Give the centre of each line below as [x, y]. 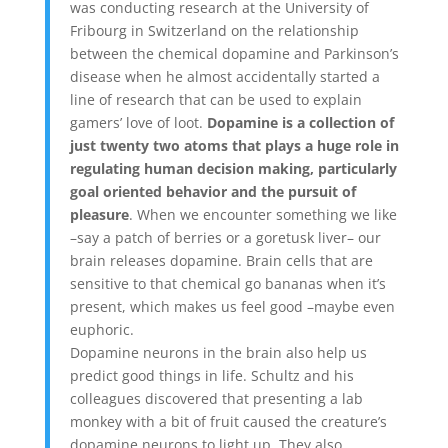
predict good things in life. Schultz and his [211, 375]
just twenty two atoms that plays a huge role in [234, 145]
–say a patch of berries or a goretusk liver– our [225, 237]
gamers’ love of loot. [138, 122]
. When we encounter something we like [262, 214]
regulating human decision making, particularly [233, 168]
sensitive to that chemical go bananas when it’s [227, 283]
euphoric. [101, 329]
